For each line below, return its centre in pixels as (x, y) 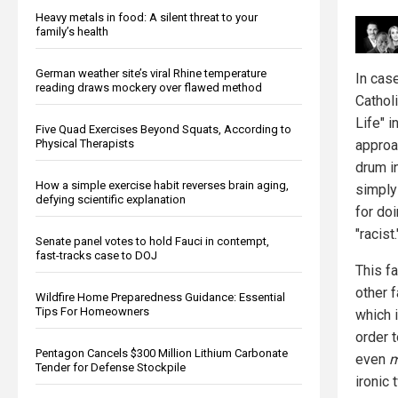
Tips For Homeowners (92, 311)
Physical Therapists (85, 143)
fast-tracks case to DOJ (96, 255)
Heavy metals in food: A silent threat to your (147, 17)
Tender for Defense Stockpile (111, 367)
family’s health (72, 31)
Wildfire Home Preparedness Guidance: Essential (160, 297)
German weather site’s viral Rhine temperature (151, 73)
